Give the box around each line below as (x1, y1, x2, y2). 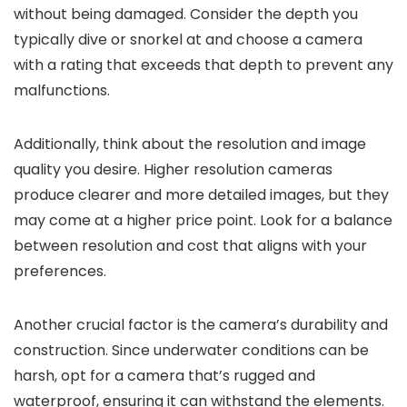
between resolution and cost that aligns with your (14, 235, 367, 257)
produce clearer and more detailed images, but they (14, 184, 389, 206)
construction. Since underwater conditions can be (14, 340, 369, 362)
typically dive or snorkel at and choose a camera (14, 29, 362, 51)
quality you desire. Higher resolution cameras (14, 159, 333, 181)
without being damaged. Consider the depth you (14, 4, 358, 25)
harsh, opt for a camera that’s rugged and (14, 365, 315, 387)
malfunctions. (14, 80, 110, 102)
